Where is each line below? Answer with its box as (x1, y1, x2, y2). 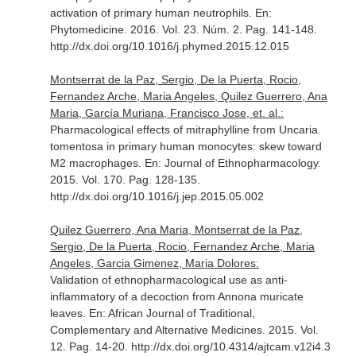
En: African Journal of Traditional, (88, 307, 255, 319)
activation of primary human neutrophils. (49, 6, 255, 19)
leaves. (49, 307, 89, 319)
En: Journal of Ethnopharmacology (144, 157, 318, 169)
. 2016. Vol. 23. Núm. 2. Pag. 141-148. (123, 23, 317, 36)
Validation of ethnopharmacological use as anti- (49, 273, 288, 286)
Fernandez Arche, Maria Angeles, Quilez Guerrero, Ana (49, 90, 327, 103)
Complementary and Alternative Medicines (49, 323, 262, 336)
